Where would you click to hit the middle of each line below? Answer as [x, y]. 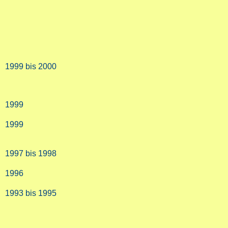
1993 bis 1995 [31, 193]
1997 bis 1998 [31, 154]
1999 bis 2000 [31, 67]
